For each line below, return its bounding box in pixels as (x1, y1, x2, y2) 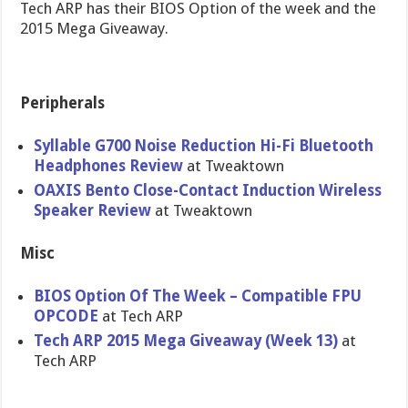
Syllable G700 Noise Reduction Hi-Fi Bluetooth (34, 137, 374, 155)
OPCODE (34, 307, 99, 325)
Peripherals (20, 94, 106, 112)
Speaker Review (34, 201, 152, 219)
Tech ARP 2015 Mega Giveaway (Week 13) (34, 331, 339, 350)
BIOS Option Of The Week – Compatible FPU (34, 287, 362, 305)
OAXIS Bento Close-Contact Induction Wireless (34, 181, 382, 199)
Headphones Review (34, 157, 184, 175)
